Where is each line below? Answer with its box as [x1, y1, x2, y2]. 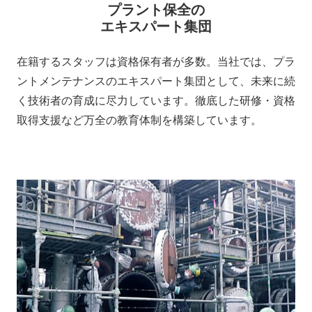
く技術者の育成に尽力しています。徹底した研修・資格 [17, 93, 295, 108]
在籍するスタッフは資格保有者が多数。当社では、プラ [17, 54, 295, 69]
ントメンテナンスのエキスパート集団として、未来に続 [17, 73, 295, 88]
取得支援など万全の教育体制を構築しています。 [17, 112, 262, 127]
